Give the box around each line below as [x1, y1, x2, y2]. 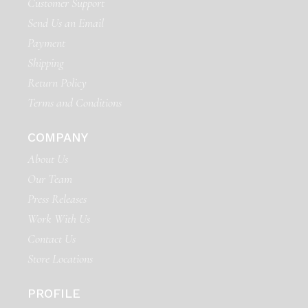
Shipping [27, 54, 65, 70]
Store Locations [27, 250, 93, 266]
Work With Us [27, 210, 91, 226]
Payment [27, 34, 66, 50]
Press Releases [27, 190, 87, 206]
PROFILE [27, 285, 81, 300]
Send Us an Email [27, 14, 104, 30]
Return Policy [27, 74, 87, 90]
